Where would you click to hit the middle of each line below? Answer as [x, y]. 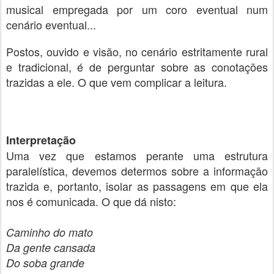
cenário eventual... [51, 24]
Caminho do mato [50, 232]
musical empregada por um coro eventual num [137, 9]
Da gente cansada [51, 247]
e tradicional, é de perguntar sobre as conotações [137, 67]
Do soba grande [45, 263]
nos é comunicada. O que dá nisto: [91, 201]
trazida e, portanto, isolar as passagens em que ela [137, 186]
